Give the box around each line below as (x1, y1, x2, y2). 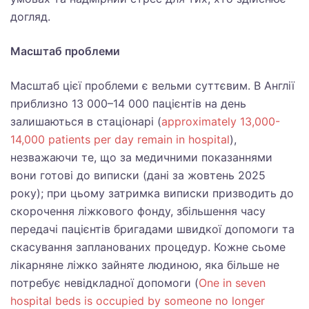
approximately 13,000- (161, 114, 280, 128)
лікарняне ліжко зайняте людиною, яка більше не (10, 258, 279, 272)
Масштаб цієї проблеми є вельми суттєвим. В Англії (10, 79, 295, 92)
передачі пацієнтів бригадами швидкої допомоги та (10, 222, 295, 236)
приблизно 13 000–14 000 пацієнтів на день (10, 97, 246, 110)
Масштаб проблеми (10, 44, 120, 58)
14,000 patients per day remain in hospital (10, 132, 230, 146)
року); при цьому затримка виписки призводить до (10, 186, 294, 200)
